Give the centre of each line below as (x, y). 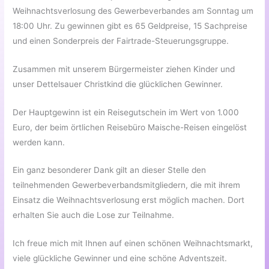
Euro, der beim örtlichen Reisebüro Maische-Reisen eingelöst (130, 127)
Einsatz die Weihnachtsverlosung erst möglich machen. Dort (129, 200)
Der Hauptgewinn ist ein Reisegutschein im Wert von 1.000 (126, 112)
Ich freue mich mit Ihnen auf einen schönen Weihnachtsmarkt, (133, 243)
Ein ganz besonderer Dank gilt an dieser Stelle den (110, 170)
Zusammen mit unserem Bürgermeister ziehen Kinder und (124, 69)
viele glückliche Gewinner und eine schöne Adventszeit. (120, 258)
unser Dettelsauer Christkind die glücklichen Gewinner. (118, 84)
